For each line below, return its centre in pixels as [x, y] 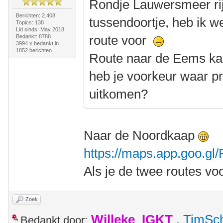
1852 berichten [34, 50]
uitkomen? [120, 94]
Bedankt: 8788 [33, 36]
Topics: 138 [30, 22]
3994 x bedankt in [37, 43]
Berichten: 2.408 [35, 15]
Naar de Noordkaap [141, 135]
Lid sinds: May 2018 [40, 29]
